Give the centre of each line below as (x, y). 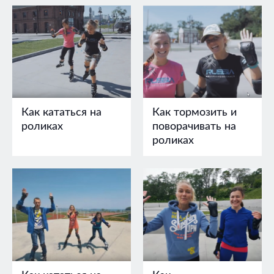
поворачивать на (194, 127)
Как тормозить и (194, 113)
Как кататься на (61, 113)
